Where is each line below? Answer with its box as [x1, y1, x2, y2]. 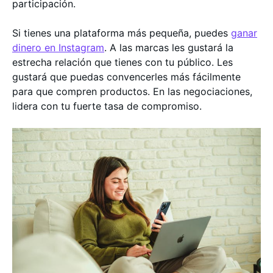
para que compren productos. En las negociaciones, [12, 85, 252, 97]
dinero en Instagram [12, 41, 104, 54]
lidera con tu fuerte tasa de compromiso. [12, 100, 202, 112]
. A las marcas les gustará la [104, 41, 233, 54]
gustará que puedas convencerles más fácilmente [12, 71, 241, 83]
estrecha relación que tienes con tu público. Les [12, 56, 233, 68]
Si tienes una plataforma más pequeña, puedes [12, 27, 231, 39]
